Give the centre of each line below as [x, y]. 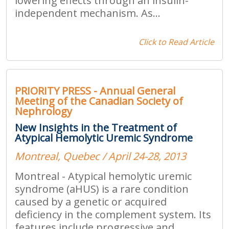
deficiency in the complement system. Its [113, 214]
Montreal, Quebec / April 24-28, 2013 [100, 156]
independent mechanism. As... [88, 13]
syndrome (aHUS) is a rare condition [102, 189]
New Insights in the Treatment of [96, 127]
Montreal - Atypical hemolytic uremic [103, 176]
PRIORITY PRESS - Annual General [95, 90]
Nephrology [43, 111]
